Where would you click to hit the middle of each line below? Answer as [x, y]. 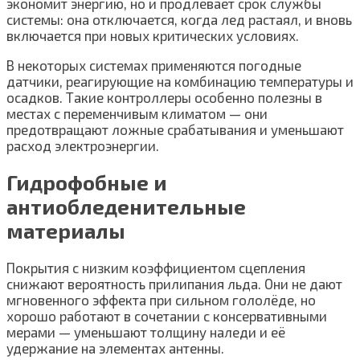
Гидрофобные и [87, 183]
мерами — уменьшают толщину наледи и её [146, 332]
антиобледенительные [126, 207]
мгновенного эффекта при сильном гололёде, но [161, 300]
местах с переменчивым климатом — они [137, 113]
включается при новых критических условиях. [153, 35]
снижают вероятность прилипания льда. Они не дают [174, 284]
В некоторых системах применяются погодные [154, 65]
